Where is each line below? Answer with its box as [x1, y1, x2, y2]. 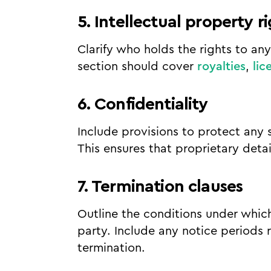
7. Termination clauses [77, 178, 243, 195]
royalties [197, 60, 246, 73]
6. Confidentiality [77, 96, 208, 113]
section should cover [77, 60, 197, 73]
